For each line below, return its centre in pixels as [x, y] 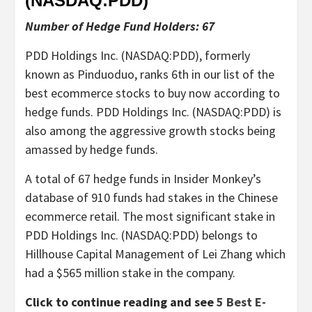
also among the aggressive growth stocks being [150, 130]
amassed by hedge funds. [92, 149]
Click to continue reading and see [121, 302]
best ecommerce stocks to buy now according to [153, 93]
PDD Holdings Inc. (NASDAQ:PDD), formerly [138, 55]
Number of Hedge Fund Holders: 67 [120, 26]
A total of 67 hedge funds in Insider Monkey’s [143, 178]
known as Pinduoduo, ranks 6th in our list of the [150, 74]
